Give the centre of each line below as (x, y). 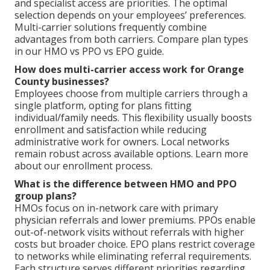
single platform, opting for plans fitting (103, 105)
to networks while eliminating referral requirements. (133, 256)
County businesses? (62, 81)
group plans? (46, 196)
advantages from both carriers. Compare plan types (131, 39)
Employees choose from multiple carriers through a (131, 93)
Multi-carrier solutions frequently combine (111, 27)
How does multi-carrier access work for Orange (129, 69)
